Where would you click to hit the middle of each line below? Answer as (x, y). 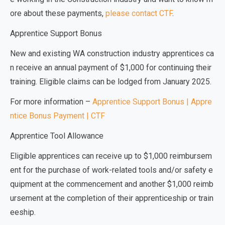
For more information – (51, 102)
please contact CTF (139, 13)
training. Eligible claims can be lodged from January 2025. (111, 82)
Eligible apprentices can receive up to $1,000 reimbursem (111, 156)
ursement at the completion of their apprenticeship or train (112, 198)
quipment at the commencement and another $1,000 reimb (112, 184)
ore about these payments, (58, 13)
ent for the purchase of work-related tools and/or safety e (111, 170)
